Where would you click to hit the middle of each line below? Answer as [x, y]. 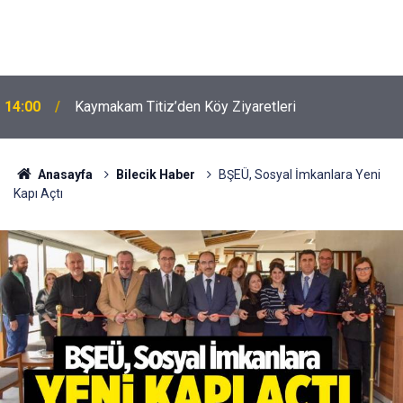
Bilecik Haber [155, 175]
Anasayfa [63, 175]
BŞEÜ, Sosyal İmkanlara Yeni [299, 175]
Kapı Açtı [38, 193]
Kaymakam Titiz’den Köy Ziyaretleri [185, 107]
